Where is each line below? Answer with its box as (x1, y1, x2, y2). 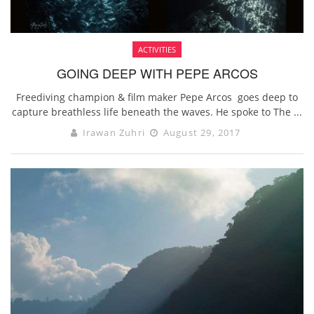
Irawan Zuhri (82, 126, 146, 139)
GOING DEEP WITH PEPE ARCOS (56, 64, 258, 83)
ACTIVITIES (138, 44, 176, 55)
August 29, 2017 (160, 126, 241, 139)
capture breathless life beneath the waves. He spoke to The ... (12, 105, 302, 119)
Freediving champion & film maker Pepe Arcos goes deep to (16, 90, 298, 104)
